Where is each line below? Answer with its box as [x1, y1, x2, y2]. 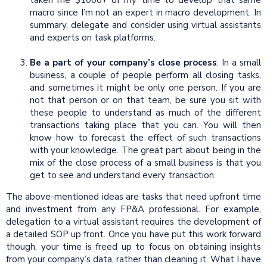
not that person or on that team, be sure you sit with [30, 94, 261, 106]
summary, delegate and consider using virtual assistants [30, 18, 261, 31]
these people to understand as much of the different [30, 106, 261, 119]
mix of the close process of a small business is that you [30, 156, 261, 169]
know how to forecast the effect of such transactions [30, 131, 261, 144]
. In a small [217, 56, 261, 69]
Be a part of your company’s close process [30, 56, 217, 69]
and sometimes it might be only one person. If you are [30, 81, 261, 94]
